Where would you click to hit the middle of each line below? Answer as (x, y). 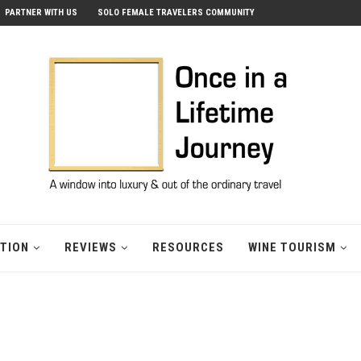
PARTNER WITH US (41, 12)
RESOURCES (188, 247)
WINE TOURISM (292, 247)
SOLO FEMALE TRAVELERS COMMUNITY (176, 12)
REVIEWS (90, 247)
